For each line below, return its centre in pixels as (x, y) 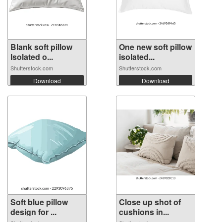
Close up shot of (150, 202)
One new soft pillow (155, 47)
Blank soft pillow (41, 47)
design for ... (33, 212)
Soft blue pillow (39, 202)
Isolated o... (32, 56)
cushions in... (144, 212)
